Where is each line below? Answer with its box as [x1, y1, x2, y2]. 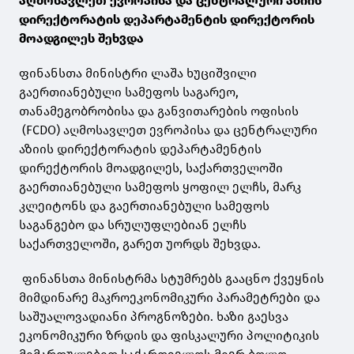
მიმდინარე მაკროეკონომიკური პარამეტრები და [19, 289, 320, 305]
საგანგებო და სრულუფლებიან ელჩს [19, 217, 247, 232]
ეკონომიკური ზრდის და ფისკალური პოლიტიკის [19, 327, 319, 343]
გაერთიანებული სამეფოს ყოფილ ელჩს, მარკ [19, 179, 301, 194]
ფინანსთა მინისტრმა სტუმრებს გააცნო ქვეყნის [19, 270, 324, 286]
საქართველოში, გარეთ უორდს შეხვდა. [19, 235, 261, 251]
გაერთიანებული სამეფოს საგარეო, [19, 84, 239, 100]
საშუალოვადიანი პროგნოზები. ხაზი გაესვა [19, 308, 288, 324]
